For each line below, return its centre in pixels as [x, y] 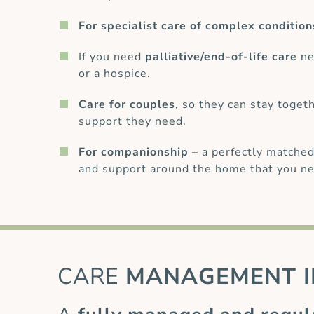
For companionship [134, 152]
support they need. [133, 122]
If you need [112, 57]
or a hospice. [115, 74]
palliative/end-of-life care [221, 57]
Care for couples [127, 105]
